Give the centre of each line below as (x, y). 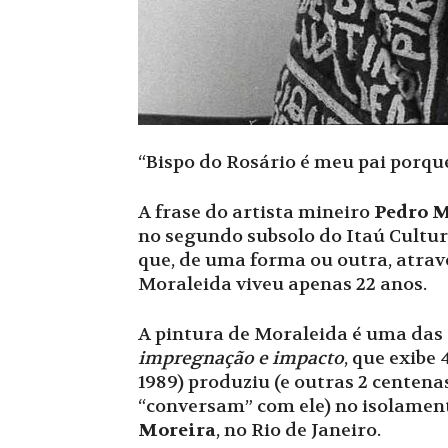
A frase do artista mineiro (256, 212)
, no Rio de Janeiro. (298, 430)
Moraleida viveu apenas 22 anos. (282, 284)
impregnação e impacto (241, 358)
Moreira (177, 430)
